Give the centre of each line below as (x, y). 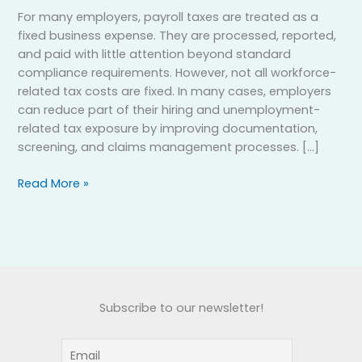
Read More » (54, 183)
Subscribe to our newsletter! (181, 308)
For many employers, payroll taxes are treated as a (168, 17)
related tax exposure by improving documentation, (168, 128)
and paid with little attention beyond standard (155, 54)
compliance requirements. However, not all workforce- (177, 72)
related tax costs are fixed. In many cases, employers (175, 91)
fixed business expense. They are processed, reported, (177, 35)
